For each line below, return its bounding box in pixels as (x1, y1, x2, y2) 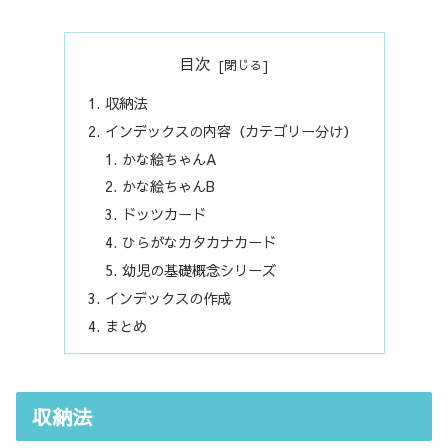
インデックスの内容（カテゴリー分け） (104, 120, 357, 141)
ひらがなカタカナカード (122, 232, 277, 253)
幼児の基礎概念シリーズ (122, 260, 277, 281)
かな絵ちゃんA (122, 148, 218, 169)
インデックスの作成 (104, 287, 231, 308)
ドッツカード (122, 204, 207, 225)
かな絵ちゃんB (122, 176, 216, 197)
